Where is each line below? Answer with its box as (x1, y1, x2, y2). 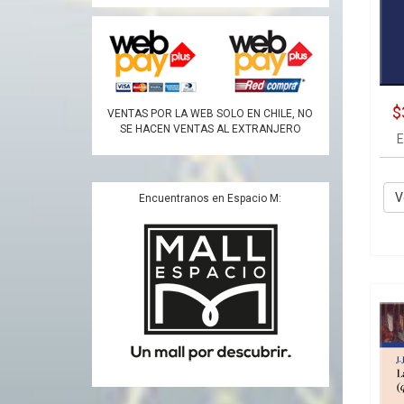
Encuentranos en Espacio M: (139, 192, 282, 206)
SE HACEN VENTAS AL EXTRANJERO (119, 123, 301, 136)
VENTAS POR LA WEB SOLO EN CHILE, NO (107, 107, 314, 121)
